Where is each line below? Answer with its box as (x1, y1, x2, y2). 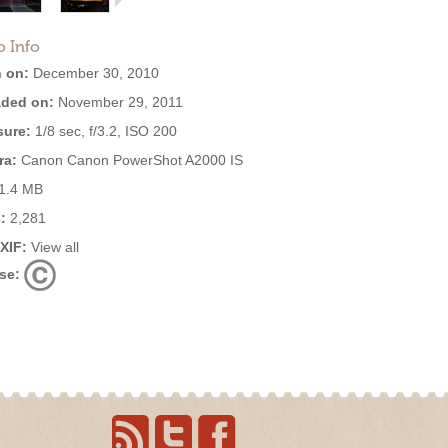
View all (31, 239, 79, 255)
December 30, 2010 (29, 65, 159, 81)
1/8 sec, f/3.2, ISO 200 (31, 123, 177, 139)
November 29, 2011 (54, 94, 183, 110)
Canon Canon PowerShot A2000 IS (17, 152, 243, 168)
